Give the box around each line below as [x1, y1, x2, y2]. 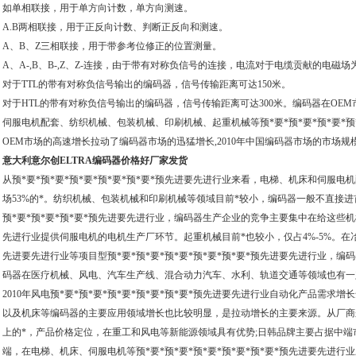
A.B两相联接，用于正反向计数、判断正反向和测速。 [2, 21, 228, 33]
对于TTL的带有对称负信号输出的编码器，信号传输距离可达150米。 [2, 79, 291, 90]
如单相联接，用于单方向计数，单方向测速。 [2, 2, 193, 14]
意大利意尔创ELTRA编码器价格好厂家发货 [2, 155, 188, 166]
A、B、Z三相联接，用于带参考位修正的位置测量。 [2, 41, 222, 52]
